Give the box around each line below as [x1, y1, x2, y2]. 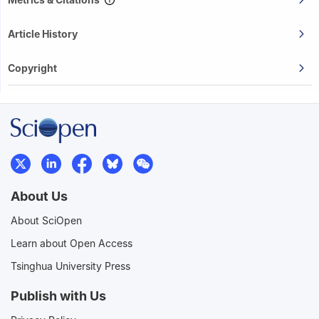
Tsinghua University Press [11, 260, 130, 273]
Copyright [8, 62, 57, 75]
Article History [8, 28, 78, 41]
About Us [11, 189, 68, 204]
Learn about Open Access [11, 237, 132, 250]
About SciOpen [11, 214, 82, 227]
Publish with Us [11, 288, 106, 304]
